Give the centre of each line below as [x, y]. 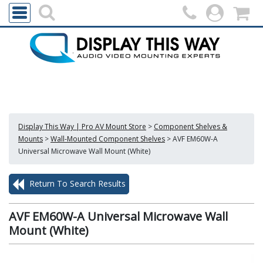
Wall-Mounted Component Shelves [108, 139]
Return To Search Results [76, 183]
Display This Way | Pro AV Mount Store [82, 127]
